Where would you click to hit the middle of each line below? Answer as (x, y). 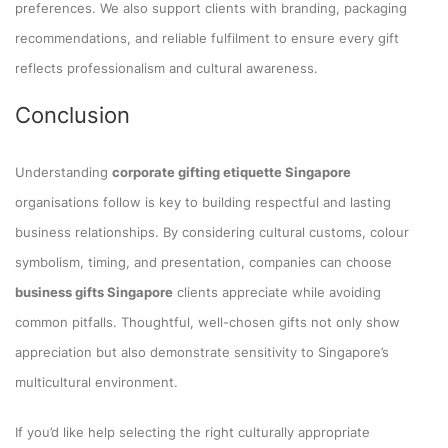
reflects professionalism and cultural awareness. (166, 67)
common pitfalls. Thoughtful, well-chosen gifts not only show (207, 321)
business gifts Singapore (94, 291)
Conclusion (72, 114)
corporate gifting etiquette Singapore (231, 171)
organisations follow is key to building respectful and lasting (203, 201)
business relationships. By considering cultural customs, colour (212, 231)
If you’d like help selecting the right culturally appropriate (192, 431)
